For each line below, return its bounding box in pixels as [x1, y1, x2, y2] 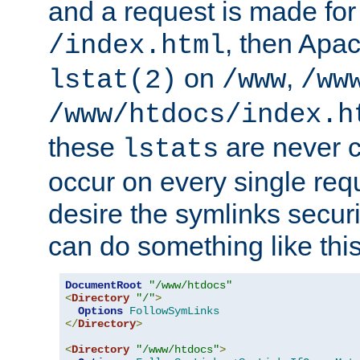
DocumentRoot [65, 279, 142, 292]
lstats [122, 134, 219, 166]
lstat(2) [48, 65, 177, 96]
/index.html [48, 31, 225, 62]
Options [78, 305, 123, 318]
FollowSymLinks [129, 305, 219, 318]
